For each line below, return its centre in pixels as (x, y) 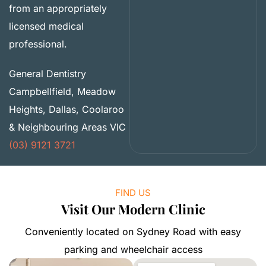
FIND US (133, 193)
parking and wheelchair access (133, 249)
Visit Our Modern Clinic (133, 209)
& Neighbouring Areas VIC (67, 127)
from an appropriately (58, 8)
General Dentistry (47, 74)
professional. (38, 44)
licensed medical (46, 26)
